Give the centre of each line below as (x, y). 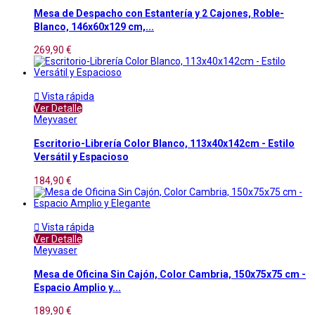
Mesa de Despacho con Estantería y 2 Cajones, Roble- (159, 13)
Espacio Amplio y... (77, 288)
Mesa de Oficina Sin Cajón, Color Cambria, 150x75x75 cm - (170, 275)
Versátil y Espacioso (81, 157)
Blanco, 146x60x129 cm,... (94, 26)
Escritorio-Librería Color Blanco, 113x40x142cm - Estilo (164, 144)
